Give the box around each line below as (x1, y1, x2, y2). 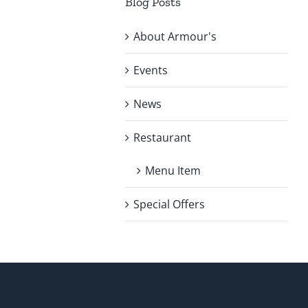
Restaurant (133, 130, 191, 146)
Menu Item (144, 163, 201, 179)
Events (133, 63, 168, 78)
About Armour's (133, 29, 217, 45)
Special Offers (133, 197, 205, 212)
